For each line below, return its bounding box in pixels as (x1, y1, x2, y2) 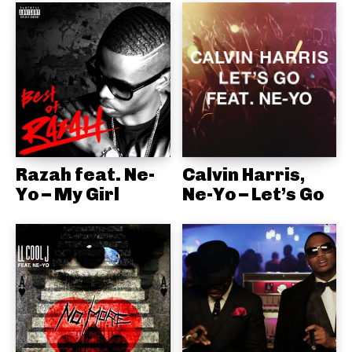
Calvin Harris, (181, 163, 305, 185)
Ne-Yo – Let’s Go (181, 182, 324, 205)
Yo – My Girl (16, 182, 119, 205)
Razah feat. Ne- (16, 163, 155, 185)
